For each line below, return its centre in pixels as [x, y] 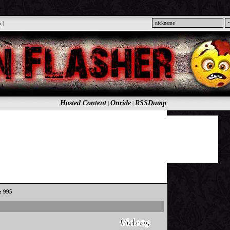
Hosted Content [83, 103]
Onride [120, 103]
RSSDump [150, 103]
